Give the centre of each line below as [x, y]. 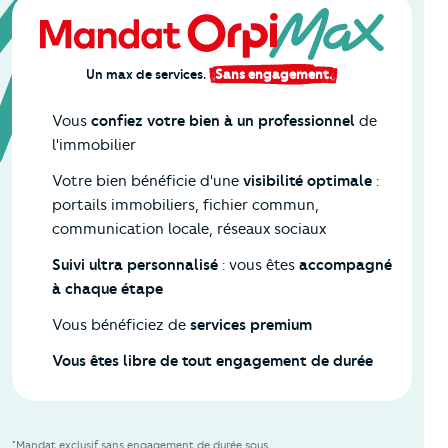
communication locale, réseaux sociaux [189, 229]
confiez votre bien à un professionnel [223, 121]
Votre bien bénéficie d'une [147, 181]
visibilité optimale [307, 181]
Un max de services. [148, 74]
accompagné [345, 265]
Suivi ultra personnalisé [135, 265]
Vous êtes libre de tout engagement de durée [212, 361]
